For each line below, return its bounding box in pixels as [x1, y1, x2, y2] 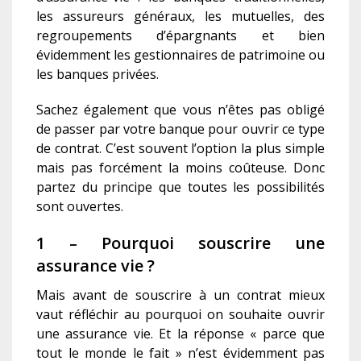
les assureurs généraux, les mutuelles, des [36, 7, 325, 26]
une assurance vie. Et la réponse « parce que [36, 325, 325, 343]
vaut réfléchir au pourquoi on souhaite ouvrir [36, 305, 325, 324]
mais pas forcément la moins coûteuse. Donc [36, 159, 325, 177]
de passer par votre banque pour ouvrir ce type [36, 120, 325, 139]
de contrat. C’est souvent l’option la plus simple [36, 139, 325, 158]
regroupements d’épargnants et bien [36, 27, 325, 45]
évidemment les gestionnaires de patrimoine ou [36, 46, 325, 64]
